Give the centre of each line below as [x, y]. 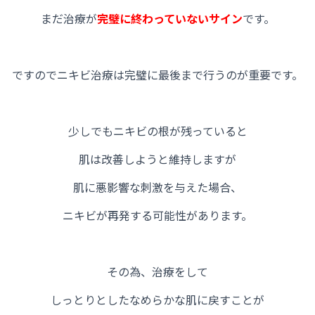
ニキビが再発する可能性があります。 [157, 216]
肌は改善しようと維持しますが [157, 159]
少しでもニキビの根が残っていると [157, 131]
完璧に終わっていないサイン [169, 19]
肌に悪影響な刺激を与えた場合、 [157, 187]
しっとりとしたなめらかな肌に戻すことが [157, 300]
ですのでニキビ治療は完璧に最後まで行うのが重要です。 [157, 75]
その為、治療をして [157, 272]
